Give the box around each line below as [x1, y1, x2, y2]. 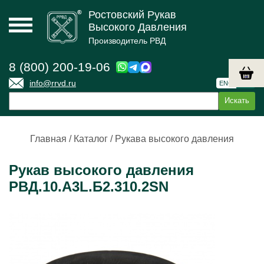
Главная [30, 134, 67, 144]
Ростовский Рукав [88, 9, 176, 21]
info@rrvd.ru [29, 78, 76, 88]
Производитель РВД [88, 36, 166, 45]
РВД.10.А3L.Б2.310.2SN [9, 179, 169, 194]
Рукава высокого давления [115, 134, 234, 144]
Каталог [74, 134, 108, 144]
